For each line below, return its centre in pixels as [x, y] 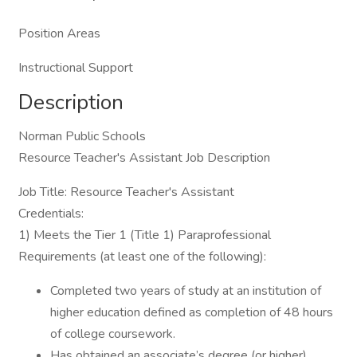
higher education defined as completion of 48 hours [192, 312]
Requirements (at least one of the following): [142, 257]
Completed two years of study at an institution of [186, 291]
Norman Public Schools [82, 136]
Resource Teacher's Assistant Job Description [144, 158]
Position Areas [59, 33]
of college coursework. [113, 334]
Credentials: [51, 214]
